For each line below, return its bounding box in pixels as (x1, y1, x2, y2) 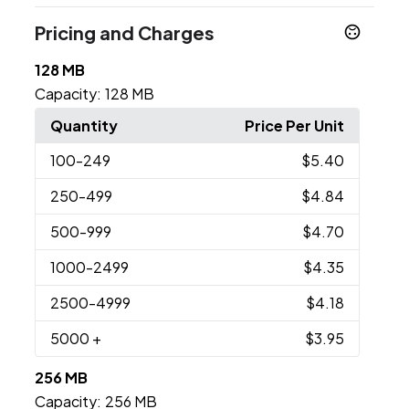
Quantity (50, 116, 119, 136)
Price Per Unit (244, 116, 344, 136)
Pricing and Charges (35, 21, 215, 45)
